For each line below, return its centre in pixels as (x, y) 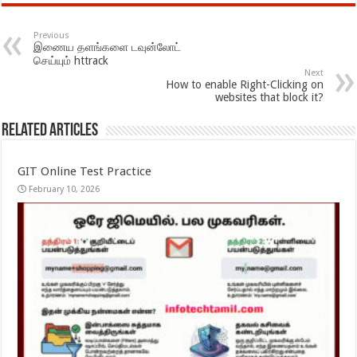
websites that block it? (269, 97)
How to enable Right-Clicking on (244, 84)
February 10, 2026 (65, 189)
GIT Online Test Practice (85, 171)
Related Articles (50, 131)
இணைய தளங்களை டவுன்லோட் (108, 47)
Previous (52, 35)
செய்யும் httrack (71, 60)
